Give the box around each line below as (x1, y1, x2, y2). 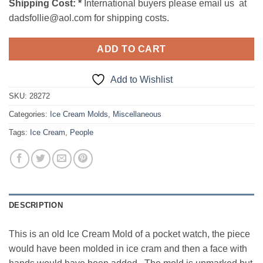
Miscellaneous (113, 110, 161, 119)
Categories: (9, 110, 50, 119)
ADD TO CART (97, 43, 166, 54)
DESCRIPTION (9, 201, 63, 210)
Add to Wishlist (110, 75, 173, 85)
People (70, 128, 93, 137)
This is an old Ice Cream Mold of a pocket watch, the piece (9, 229, 250, 240)
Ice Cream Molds (50, 110, 108, 119)
